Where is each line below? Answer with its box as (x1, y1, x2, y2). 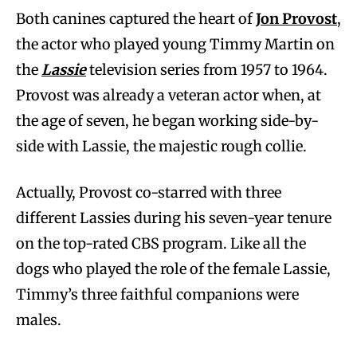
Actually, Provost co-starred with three (16, 183, 281, 202)
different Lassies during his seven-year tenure (16, 209, 331, 228)
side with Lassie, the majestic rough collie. (16, 137, 307, 156)
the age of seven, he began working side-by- (16, 112, 319, 131)
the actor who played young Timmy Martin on (16, 35, 335, 54)
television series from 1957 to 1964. (86, 61, 328, 80)
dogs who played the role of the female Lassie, (16, 260, 331, 279)
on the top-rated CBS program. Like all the (16, 234, 306, 253)
